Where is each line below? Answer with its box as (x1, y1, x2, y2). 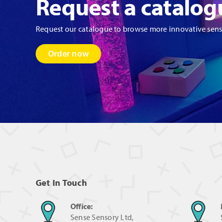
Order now (48, 48, 89, 58)
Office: (70, 201, 93, 212)
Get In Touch (35, 177, 87, 189)
